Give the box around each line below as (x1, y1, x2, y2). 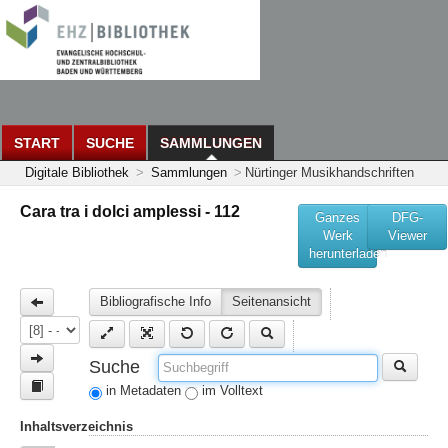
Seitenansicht (232, 294, 312, 309)
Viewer (387, 228, 427, 243)
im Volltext (202, 383, 264, 398)
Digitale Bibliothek (25, 165, 129, 180)
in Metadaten (106, 383, 182, 398)
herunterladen (308, 246, 387, 261)
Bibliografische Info (100, 294, 212, 309)
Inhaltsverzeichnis (20, 419, 133, 434)
